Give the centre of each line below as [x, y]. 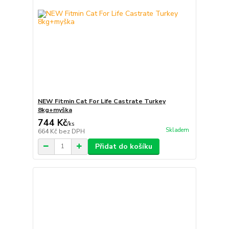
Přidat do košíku [123, 146]
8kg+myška [55, 110]
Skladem [177, 130]
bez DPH [72, 131]
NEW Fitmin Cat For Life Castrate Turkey [101, 101]
